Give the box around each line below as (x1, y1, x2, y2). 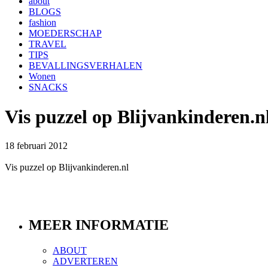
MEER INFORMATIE (29, 217, 169, 233)
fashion (29, 17, 56, 28)
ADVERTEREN (53, 255, 118, 266)
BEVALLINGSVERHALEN (29, 60, 142, 71)
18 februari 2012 (5, 141, 68, 151)
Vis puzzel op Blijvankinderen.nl (5, 162, 129, 173)
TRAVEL (29, 39, 66, 50)
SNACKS (29, 82, 68, 93)
